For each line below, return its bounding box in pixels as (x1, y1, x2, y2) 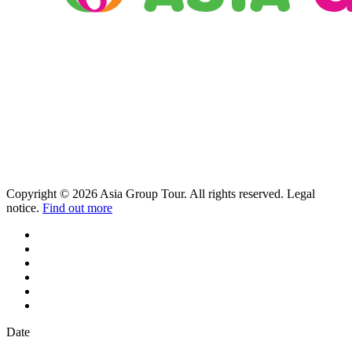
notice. (6, 201, 42, 215)
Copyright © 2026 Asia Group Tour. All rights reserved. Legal (6, 187, 315, 201)
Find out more (42, 201, 112, 215)
